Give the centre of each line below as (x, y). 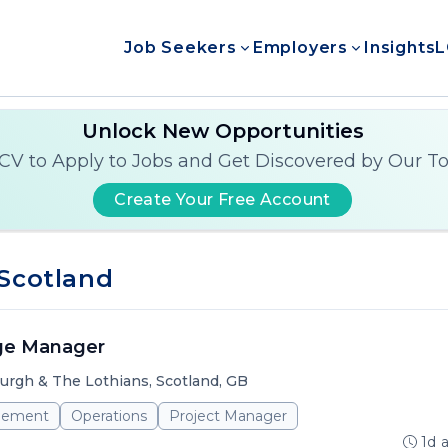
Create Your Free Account (222, 199)
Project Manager (228, 416)
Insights (399, 47)
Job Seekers (180, 47)
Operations (109, 416)
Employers (300, 47)
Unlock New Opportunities (222, 131)
